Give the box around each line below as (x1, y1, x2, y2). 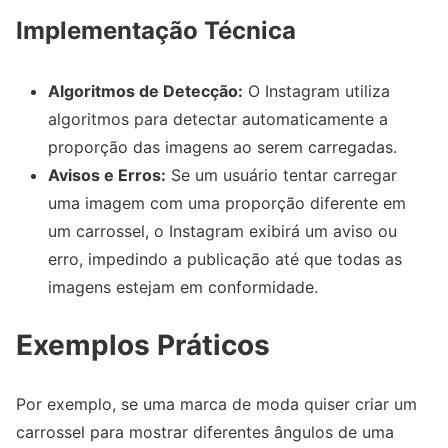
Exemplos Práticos (16, 327, 270, 362)
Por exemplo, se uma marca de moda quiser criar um (16, 393, 417, 414)
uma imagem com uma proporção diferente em (48, 192, 406, 213)
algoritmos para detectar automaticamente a (48, 108, 388, 129)
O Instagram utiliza (243, 80, 390, 101)
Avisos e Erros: (48, 164, 166, 185)
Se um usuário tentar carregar (166, 164, 397, 185)
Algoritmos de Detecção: (48, 80, 243, 101)
